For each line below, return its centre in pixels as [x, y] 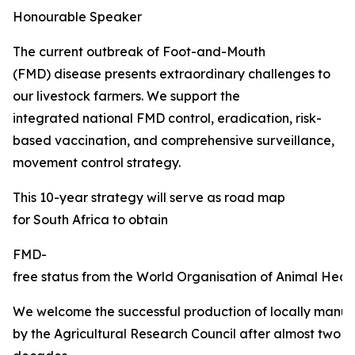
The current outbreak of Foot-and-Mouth [139, 52]
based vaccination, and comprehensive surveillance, [174, 140]
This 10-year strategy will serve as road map [149, 197]
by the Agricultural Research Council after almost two [177, 334]
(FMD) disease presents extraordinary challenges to [172, 74]
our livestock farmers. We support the [126, 96]
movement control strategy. [97, 162]
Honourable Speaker [77, 17]
